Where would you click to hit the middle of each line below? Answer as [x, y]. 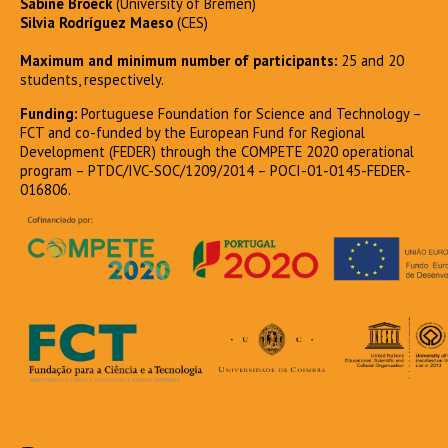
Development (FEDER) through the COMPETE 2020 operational [217, 151]
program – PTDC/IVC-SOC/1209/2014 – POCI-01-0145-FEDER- [215, 170]
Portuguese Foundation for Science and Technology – [249, 113]
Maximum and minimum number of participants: [180, 60]
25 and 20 [372, 60]
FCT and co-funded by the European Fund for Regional [192, 132]
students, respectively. [92, 79]
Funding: [48, 113]
